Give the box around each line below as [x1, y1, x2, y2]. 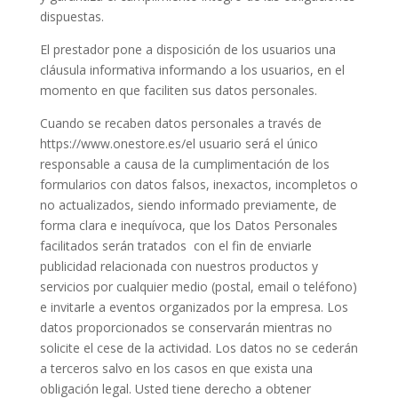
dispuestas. [39, 8, 104, 25]
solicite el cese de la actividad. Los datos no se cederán [39, 339, 358, 356]
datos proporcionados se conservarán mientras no [39, 319, 332, 336]
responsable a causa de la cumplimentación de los [39, 155, 330, 172]
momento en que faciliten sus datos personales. [39, 82, 317, 99]
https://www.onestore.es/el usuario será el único [39, 135, 318, 152]
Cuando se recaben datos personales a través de [39, 115, 322, 131]
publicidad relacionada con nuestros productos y [39, 258, 318, 275]
